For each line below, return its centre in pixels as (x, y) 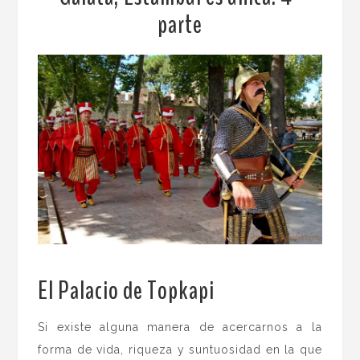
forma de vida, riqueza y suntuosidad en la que (180, 349)
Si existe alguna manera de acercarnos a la (180, 327)
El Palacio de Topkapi (127, 290)
